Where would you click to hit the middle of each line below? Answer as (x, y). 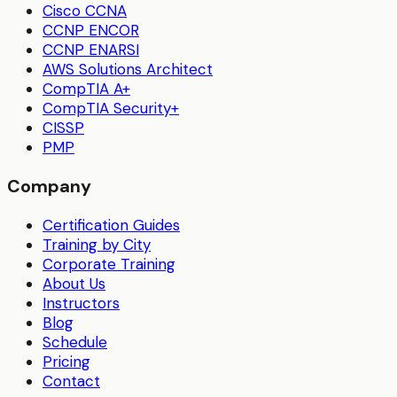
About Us (74, 284)
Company (49, 187)
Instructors (81, 304)
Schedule (75, 343)
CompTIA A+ (86, 89)
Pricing (66, 362)
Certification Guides (111, 226)
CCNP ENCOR (91, 31)
